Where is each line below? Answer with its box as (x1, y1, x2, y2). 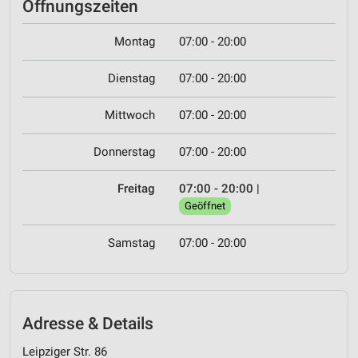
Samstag (108, 236, 155, 251)
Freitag (117, 181, 155, 197)
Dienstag (108, 71, 155, 86)
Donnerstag (93, 145, 155, 160)
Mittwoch (105, 108, 155, 123)
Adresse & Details (22, 314, 153, 334)
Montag (114, 34, 155, 50)
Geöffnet (185, 200, 225, 213)
